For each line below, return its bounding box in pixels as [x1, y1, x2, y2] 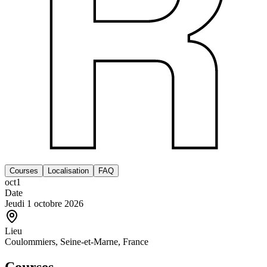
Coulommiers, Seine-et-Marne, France [5, 236, 148, 247]
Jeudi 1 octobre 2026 [5, 198, 83, 209]
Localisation [48, 166, 89, 175]
